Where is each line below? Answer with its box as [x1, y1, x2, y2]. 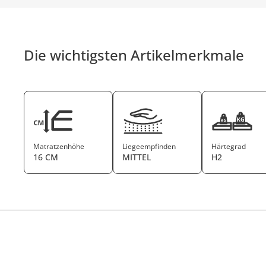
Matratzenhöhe [33, 141, 85, 151]
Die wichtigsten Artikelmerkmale [24, 45, 245, 65]
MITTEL [122, 151, 151, 163]
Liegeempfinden [122, 141, 176, 151]
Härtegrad [211, 141, 246, 151]
